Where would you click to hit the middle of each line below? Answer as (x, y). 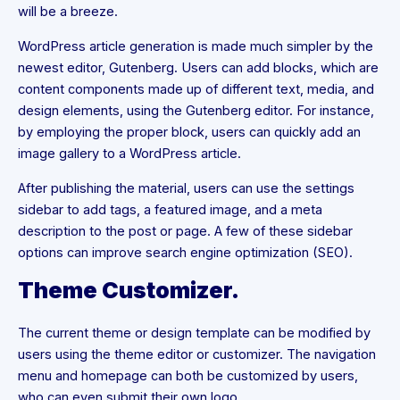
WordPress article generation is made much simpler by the (196, 47)
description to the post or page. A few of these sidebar (185, 231)
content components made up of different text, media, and (196, 90)
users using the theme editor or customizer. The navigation (197, 355)
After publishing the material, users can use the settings (186, 188)
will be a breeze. (68, 12)
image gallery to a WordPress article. (129, 154)
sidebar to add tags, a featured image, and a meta (170, 209)
